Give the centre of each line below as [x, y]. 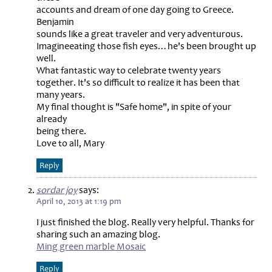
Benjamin [55, 22]
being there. [61, 131]
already [52, 119]
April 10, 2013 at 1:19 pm [79, 201]
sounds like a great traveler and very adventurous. [140, 34]
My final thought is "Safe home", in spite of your [134, 107]
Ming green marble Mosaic [91, 246]
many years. [61, 94]
